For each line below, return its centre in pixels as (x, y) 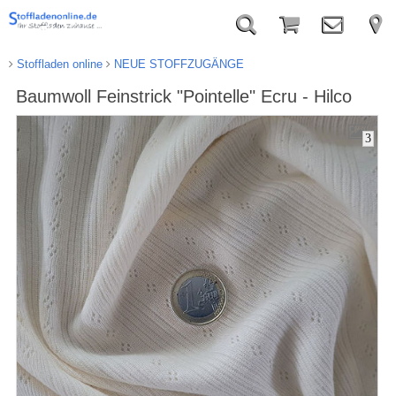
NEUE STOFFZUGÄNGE (177, 64)
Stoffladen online (57, 64)
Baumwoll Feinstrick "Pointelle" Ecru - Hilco (183, 96)
